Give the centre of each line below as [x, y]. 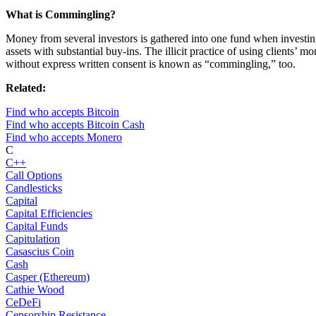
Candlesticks [34, 188]
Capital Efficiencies [49, 214]
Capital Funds [37, 226]
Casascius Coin [40, 252]
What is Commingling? [61, 15]
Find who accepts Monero [64, 138]
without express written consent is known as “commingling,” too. [151, 64]
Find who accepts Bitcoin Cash [75, 125]
